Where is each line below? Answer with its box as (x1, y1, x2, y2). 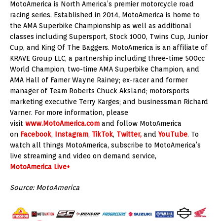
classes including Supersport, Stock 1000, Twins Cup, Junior (10, 33, 208, 41)
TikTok (92, 130, 113, 139)
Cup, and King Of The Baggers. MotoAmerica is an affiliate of (10, 43, 208, 52)
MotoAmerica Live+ (10, 163, 70, 171)
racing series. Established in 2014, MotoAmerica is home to (10, 11, 200, 19)
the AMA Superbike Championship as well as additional (10, 22, 191, 30)
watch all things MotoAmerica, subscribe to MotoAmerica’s (10, 141, 201, 149)
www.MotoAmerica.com (25, 119, 100, 128)
